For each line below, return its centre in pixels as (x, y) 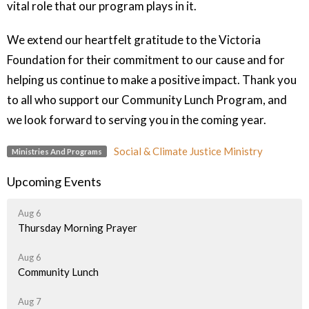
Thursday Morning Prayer (78, 227)
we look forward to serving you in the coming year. (137, 120)
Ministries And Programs (57, 151)
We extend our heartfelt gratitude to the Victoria (134, 40)
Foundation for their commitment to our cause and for (146, 60)
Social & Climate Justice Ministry (188, 151)
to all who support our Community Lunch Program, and (147, 100)
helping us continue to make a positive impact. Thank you (152, 80)
